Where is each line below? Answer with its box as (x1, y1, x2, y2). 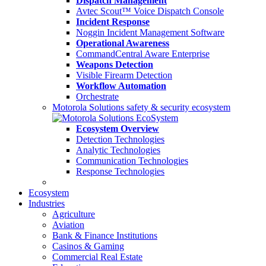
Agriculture (52, 209, 95, 219)
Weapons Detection (76, 59, 153, 69)
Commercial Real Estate (52, 252, 142, 262)
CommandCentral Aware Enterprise (76, 49, 210, 59)
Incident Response (76, 17, 150, 27)
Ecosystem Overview (76, 123, 159, 134)
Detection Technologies (76, 134, 164, 144)
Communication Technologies (76, 156, 188, 166)
